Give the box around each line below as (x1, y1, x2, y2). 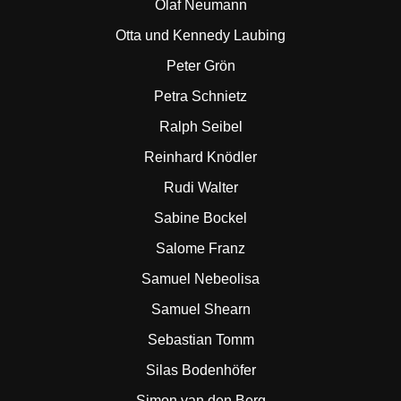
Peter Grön (166, 58, 235, 73)
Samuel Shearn (150, 302, 251, 317)
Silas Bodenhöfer (145, 363, 256, 378)
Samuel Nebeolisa (141, 271, 260, 286)
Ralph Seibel (158, 119, 243, 134)
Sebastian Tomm (147, 332, 254, 347)
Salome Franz (156, 241, 245, 256)
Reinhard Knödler (144, 149, 257, 165)
